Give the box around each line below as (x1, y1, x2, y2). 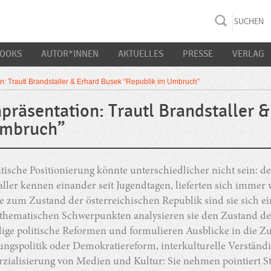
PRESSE (183, 48, 213, 59)
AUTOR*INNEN (41, 48, 99, 59)
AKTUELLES (118, 48, 163, 59)
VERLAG (232, 48, 264, 59)
